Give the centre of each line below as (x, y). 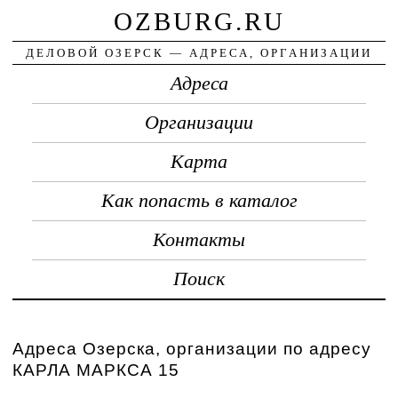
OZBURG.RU (199, 21)
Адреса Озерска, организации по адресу (192, 348)
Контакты (199, 239)
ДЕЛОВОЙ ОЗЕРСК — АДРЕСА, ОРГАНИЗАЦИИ (199, 52)
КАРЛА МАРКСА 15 (96, 370)
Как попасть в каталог (199, 200)
